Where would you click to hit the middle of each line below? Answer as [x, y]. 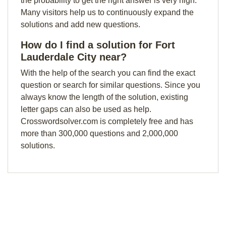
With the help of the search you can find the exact [108, 73]
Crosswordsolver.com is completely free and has [107, 121]
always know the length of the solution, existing [104, 97]
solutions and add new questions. [80, 24]
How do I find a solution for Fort [98, 45]
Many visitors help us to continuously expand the [107, 12]
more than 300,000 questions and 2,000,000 [99, 133]
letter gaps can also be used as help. [86, 109]
